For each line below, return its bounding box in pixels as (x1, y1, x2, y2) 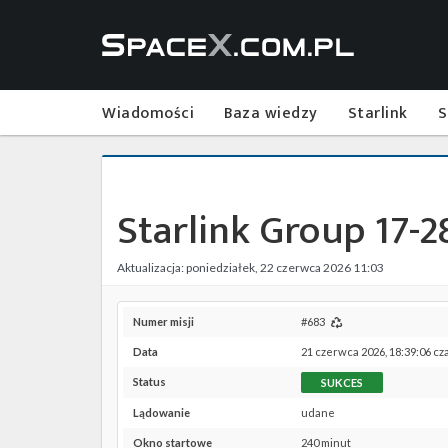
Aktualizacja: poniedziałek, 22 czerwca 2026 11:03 (117, 260, 384, 275)
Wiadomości (102, 100, 194, 127)
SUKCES (321, 376, 363, 389)
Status (133, 375, 166, 388)
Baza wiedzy (224, 100, 318, 127)
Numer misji (133, 315, 194, 328)
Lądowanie (133, 406, 190, 419)
